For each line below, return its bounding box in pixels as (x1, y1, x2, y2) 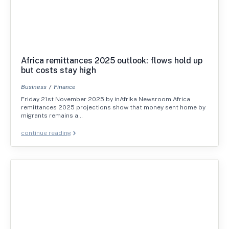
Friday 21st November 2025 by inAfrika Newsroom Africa (21, 96, 190, 103)
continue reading (21, 129, 71, 136)
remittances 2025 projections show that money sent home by (21, 104, 205, 111)
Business (21, 83, 47, 90)
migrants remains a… (21, 112, 83, 119)
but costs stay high (21, 65, 96, 75)
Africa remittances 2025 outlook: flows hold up (21, 56, 202, 65)
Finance (54, 83, 76, 90)
